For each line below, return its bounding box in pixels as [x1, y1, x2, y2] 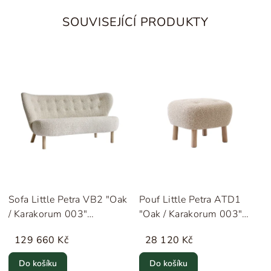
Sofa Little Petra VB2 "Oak [8, 193, 128, 207]
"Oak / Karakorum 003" [139, 207, 243, 221]
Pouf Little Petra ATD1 [139, 193, 241, 207]
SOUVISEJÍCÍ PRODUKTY [62, 14, 209, 30]
